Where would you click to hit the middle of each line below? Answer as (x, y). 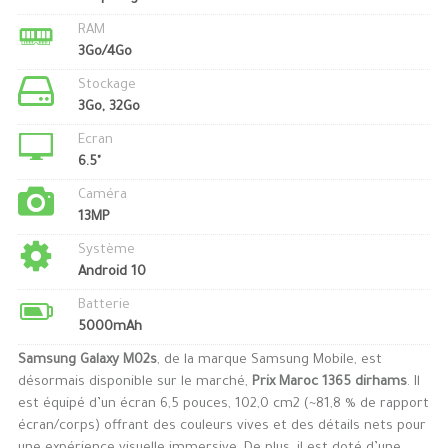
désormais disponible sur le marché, (134, 383)
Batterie (103, 306)
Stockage (106, 86)
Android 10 (111, 273)
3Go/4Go (104, 53)
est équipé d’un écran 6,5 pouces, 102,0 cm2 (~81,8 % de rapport (223, 405)
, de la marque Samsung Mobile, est (269, 361)
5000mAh (109, 328)
